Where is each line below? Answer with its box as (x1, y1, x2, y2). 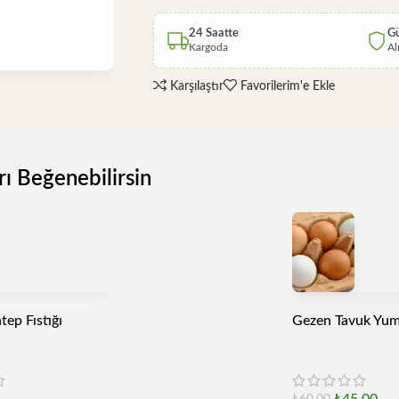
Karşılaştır (170, 79, 224, 93)
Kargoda (189, 42, 228, 53)
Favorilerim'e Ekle (240, 79, 336, 93)
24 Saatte (189, 28, 239, 39)
